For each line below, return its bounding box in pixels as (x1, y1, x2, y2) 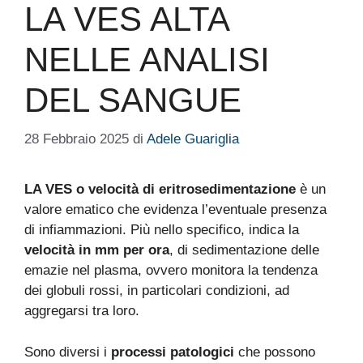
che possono (234, 344, 315, 360)
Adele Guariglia (147, 131, 239, 147)
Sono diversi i (24, 344, 111, 360)
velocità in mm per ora (24, 242, 169, 258)
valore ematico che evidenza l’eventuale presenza (24, 202, 327, 217)
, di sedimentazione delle (169, 242, 319, 258)
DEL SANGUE (24, 80, 241, 119)
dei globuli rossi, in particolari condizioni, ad (24, 283, 289, 298)
